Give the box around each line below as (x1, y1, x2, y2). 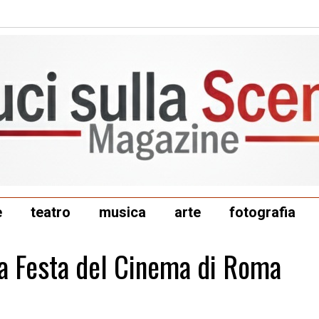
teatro (31, 204, 70, 221)
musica (99, 204, 146, 221)
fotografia (229, 204, 296, 221)
